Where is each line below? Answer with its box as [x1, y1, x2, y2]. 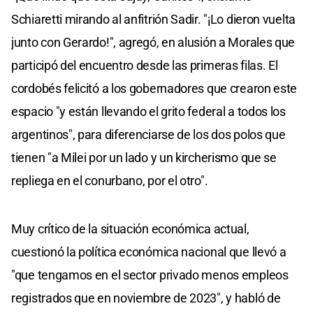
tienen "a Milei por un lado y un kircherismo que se [11, 150, 277, 165]
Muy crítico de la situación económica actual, [11, 221, 249, 236]
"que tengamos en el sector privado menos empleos [11, 267, 289, 282]
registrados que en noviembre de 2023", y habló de [11, 290, 281, 305]
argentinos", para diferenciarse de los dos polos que [11, 126, 286, 142]
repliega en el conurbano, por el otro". [11, 173, 208, 188]
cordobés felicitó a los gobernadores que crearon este [11, 80, 298, 96]
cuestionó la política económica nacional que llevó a [11, 244, 286, 259]
